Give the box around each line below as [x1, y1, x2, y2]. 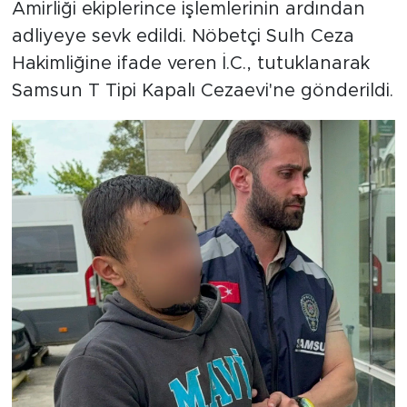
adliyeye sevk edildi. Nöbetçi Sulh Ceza [11, 27, 354, 46]
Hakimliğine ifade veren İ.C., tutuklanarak [11, 55, 370, 74]
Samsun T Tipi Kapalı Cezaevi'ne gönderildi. [11, 82, 393, 101]
